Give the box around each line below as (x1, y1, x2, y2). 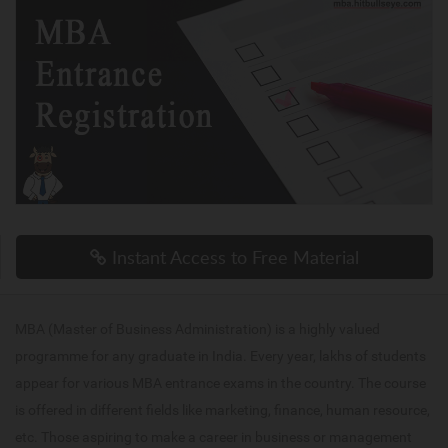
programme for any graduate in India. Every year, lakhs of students (15, 348, 426, 365)
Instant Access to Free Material (107, 245, 359, 270)
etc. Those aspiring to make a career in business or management (15, 429, 412, 446)
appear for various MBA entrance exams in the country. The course (15, 375, 426, 392)
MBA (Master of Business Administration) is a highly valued (15, 321, 380, 338)
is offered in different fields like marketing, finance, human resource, (15, 402, 430, 419)
